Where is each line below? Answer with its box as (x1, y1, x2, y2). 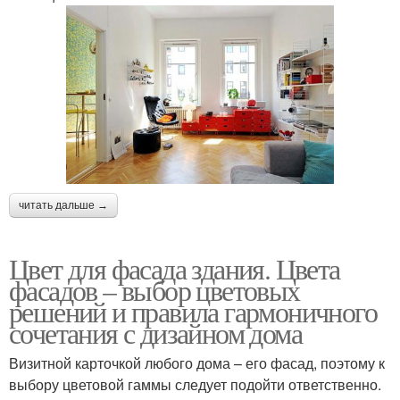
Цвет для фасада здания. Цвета (9, 248, 340, 287)
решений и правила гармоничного (9, 291, 377, 330)
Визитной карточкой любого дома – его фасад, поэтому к (9, 352, 385, 373)
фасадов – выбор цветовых (9, 270, 300, 309)
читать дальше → (19, 198, 108, 212)
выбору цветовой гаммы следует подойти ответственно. (9, 373, 381, 395)
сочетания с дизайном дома (9, 312, 302, 352)
